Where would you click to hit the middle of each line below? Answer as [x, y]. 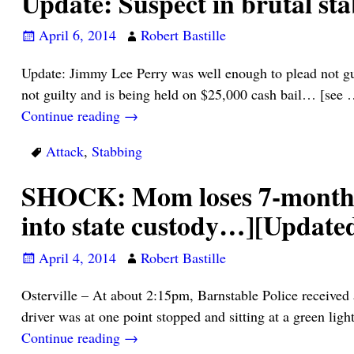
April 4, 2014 [77, 257]
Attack [64, 151]
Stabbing [117, 151]
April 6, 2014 [77, 35]
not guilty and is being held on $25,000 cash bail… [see [184, 94]
